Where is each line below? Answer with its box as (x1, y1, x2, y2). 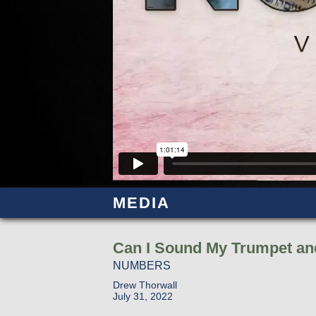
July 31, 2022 (112, 290, 173, 302)
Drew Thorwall (112, 279, 177, 291)
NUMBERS (112, 259, 171, 272)
